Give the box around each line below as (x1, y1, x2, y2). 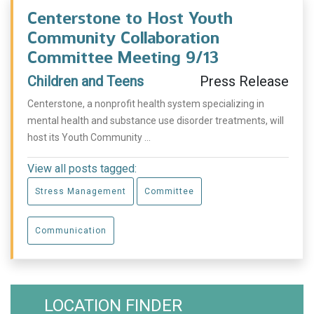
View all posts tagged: (27, 162, 137, 175)
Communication (35, 226, 107, 235)
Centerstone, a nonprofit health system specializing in (27, 98, 264, 109)
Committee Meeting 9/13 (27, 47, 219, 67)
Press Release (200, 73, 289, 90)
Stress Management (35, 186, 126, 196)
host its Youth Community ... (27, 132, 151, 143)
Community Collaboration (27, 27, 219, 48)
